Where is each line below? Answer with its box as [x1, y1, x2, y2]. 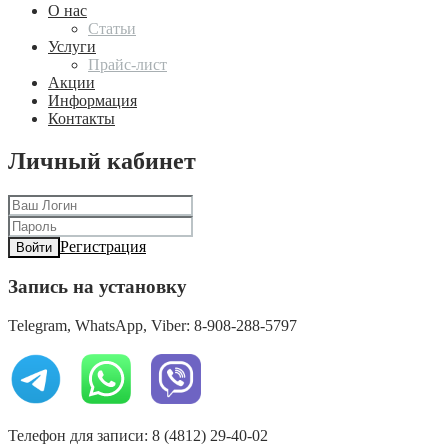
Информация [48, 91, 137, 109]
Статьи [88, 19, 136, 37]
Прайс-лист [88, 55, 167, 73]
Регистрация [60, 237, 146, 255]
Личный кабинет [8, 147, 196, 174]
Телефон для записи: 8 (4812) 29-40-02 [8, 426, 268, 444]
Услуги [48, 37, 96, 55]
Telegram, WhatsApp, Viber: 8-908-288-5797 [8, 316, 297, 334]
